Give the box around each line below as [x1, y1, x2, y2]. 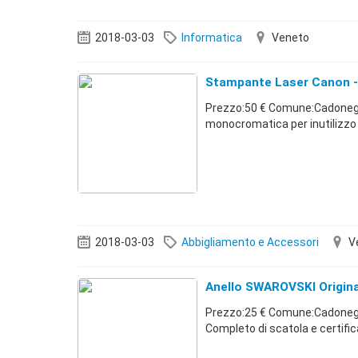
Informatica [181, 31, 242, 44]
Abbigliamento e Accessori [181, 236, 319, 249]
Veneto [272, 31, 309, 44]
